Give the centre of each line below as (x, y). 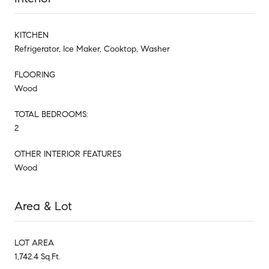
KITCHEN (32, 35)
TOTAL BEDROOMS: (51, 114)
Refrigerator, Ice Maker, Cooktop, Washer (92, 49)
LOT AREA (34, 243)
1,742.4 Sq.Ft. (38, 256)
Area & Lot (43, 206)
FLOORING (35, 74)
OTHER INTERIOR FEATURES (68, 154)
